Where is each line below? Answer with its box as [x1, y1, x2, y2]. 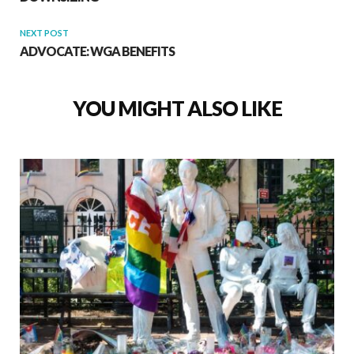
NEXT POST [20, 27, 69, 38]
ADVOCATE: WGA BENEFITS [20, 43, 175, 58]
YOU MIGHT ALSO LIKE [72, 95, 282, 121]
